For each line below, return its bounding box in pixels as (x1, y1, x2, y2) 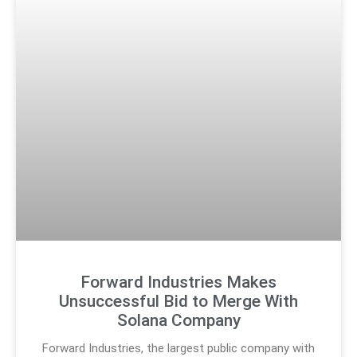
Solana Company (116, 311, 241, 331)
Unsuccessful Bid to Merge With (59, 292, 298, 312)
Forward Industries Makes (80, 273, 277, 292)
